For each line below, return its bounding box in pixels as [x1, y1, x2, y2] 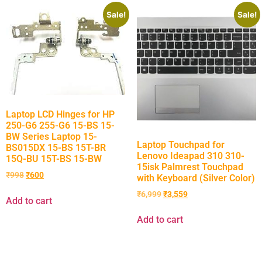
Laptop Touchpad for [137, 139, 225, 150]
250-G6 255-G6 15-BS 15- [6, 120, 115, 132]
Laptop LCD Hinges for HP [6, 109, 115, 120]
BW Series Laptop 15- [6, 131, 97, 143]
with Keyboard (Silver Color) [137, 172, 255, 184]
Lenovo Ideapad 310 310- [137, 150, 244, 161]
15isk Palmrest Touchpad [137, 161, 243, 173]
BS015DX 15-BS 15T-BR [6, 142, 106, 154]
